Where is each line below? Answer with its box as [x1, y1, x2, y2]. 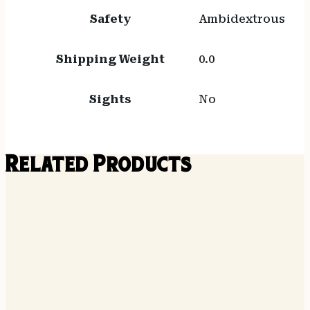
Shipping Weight [55, 53, 165, 66]
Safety [89, 12, 131, 26]
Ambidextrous [198, 12, 285, 26]
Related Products [6, 156, 192, 177]
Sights [89, 93, 131, 107]
